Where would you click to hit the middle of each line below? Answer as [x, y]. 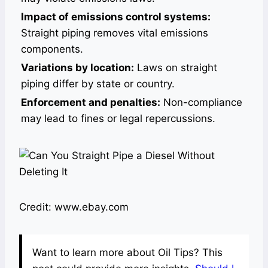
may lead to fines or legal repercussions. [118, 118]
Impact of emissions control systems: [116, 17]
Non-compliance [201, 102]
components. [52, 49]
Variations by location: [77, 68]
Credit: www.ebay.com [74, 207]
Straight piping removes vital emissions [115, 33]
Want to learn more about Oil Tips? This [127, 252]
